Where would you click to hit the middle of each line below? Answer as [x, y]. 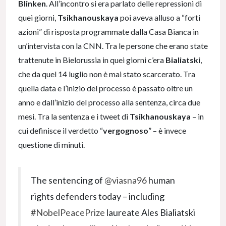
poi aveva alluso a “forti [160, 18]
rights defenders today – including [98, 196]
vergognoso [126, 131]
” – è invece [167, 131]
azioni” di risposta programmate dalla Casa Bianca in [108, 32]
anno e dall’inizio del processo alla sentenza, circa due [109, 102]
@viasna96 [126, 180]
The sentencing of [68, 180]
